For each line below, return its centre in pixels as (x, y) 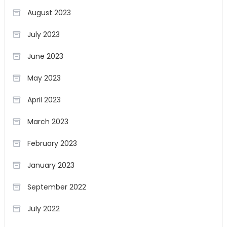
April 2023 (44, 100)
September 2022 (56, 187)
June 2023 (45, 56)
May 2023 (44, 78)
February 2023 (52, 144)
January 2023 (51, 165)
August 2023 (49, 13)
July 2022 (43, 209)
